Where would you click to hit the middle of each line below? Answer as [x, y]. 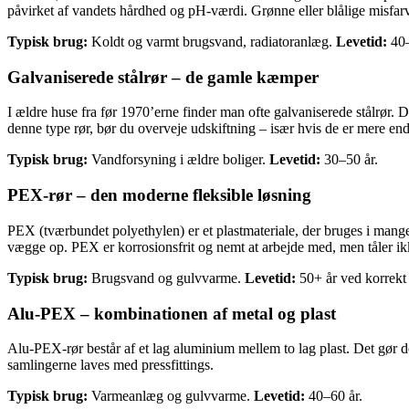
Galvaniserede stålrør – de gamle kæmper [163, 77]
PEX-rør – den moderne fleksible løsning [159, 195]
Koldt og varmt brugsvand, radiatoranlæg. [212, 41]
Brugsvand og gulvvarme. [166, 278]
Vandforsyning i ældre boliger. [178, 160]
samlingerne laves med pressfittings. [110, 365]
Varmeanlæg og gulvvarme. [171, 396]
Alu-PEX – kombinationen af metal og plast [172, 313]
